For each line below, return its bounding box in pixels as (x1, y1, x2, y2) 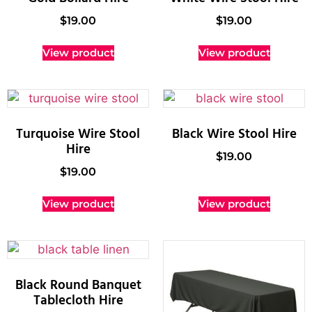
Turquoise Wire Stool (16, 123, 140, 145)
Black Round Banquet (15, 274, 141, 296)
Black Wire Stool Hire (171, 123, 297, 145)
